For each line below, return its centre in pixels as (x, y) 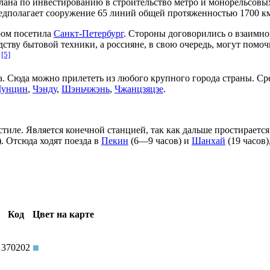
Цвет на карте (63, 214)
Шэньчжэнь (86, 89)
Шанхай (209, 141)
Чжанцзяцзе (139, 89)
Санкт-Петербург (89, 33)
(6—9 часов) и (160, 141)
